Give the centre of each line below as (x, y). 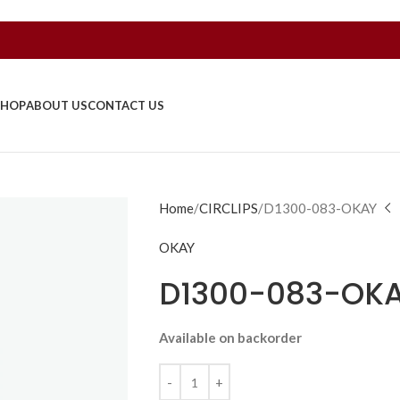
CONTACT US (126, 105)
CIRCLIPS (228, 208)
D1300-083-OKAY (320, 208)
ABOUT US (57, 105)
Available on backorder (230, 337)
